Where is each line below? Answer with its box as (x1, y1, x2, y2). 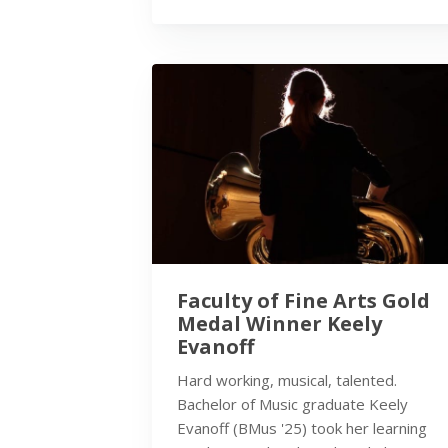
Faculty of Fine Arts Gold (177, 287, 430, 315)
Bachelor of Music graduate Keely (177, 394, 408, 415)
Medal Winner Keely (177, 310, 382, 338)
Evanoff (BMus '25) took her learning (177, 418, 427, 439)
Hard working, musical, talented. (177, 370, 397, 391)
